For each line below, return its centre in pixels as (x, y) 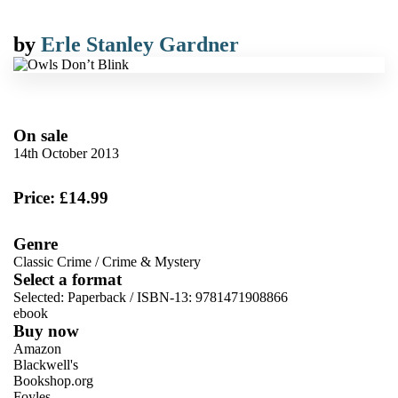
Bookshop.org (53, 380)
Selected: (40, 297)
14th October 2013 (66, 153)
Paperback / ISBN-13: (131, 297)
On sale (40, 135)
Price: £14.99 (61, 197)
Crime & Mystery (151, 261)
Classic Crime (52, 261)
